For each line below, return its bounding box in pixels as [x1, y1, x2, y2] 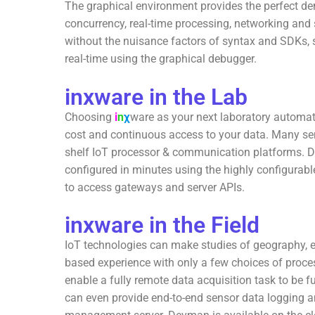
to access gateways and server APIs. [65, 180, 245, 194]
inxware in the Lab [65, 83, 247, 110]
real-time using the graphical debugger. [65, 52, 257, 66]
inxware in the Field [65, 212, 259, 239]
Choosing [65, 110, 115, 124]
